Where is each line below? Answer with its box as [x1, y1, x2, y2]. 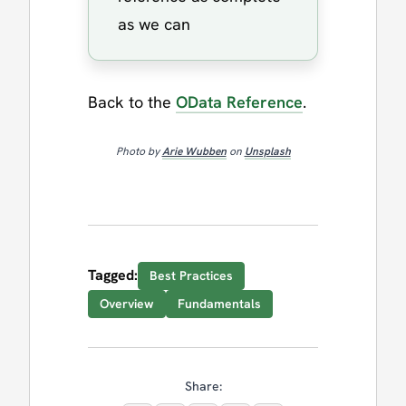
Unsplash [244, 143, 291, 159]
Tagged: [88, 266, 138, 285]
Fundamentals [178, 295, 261, 312]
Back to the [88, 91, 176, 112]
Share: [184, 377, 222, 394]
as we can [118, 13, 190, 34]
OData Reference [176, 91, 303, 112]
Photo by [115, 143, 162, 159]
